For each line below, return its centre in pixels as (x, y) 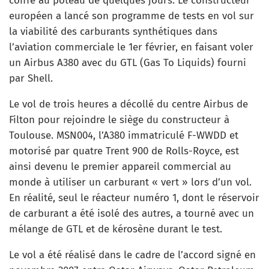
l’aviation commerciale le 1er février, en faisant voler (131, 47)
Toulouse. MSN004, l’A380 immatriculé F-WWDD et (124, 135)
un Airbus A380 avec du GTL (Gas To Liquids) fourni (128, 63)
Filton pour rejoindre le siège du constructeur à (119, 120)
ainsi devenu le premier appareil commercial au (120, 167)
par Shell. (31, 78)
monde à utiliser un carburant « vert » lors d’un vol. (130, 182)
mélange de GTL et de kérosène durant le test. (116, 229)
